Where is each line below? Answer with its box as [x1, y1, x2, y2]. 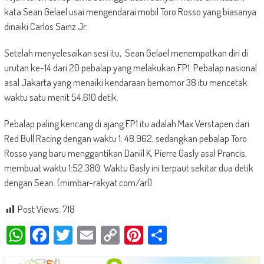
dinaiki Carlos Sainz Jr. [4, 20, 87, 33]
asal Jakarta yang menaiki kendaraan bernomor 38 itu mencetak [4, 76, 247, 89]
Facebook [48, 223, 114, 247]
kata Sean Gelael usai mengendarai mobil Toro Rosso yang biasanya [4, 5, 256, 18]
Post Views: [17, 203, 61, 216]
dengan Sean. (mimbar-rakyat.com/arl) [4, 176, 152, 189]
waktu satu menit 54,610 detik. [4, 91, 118, 104]
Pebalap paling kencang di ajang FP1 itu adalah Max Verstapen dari [4, 117, 249, 130]
